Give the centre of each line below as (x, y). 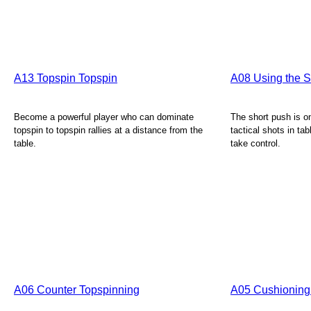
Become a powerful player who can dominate (104, 117)
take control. (255, 143)
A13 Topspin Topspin (66, 78)
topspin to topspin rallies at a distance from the (108, 130)
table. (25, 143)
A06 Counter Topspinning (77, 290)
